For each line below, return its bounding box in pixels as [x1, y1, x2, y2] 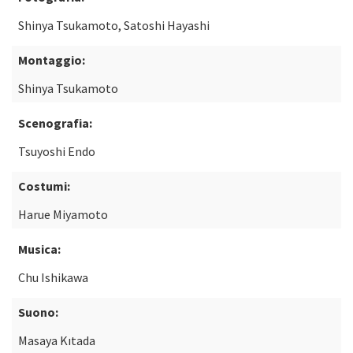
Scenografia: [18, 115, 92, 131]
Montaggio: [18, 52, 85, 68]
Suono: [18, 304, 58, 320]
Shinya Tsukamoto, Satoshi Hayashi [18, 17, 210, 33]
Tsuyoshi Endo [18, 143, 95, 159]
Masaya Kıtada [18, 333, 95, 348]
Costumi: [18, 178, 70, 194]
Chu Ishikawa [18, 269, 88, 285]
